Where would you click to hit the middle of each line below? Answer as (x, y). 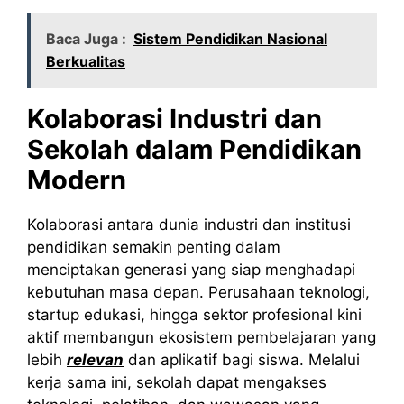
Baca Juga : (86, 39)
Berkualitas (86, 62)
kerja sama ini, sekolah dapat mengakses (177, 383)
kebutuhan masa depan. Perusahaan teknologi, (198, 293)
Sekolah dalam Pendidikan (194, 150)
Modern (77, 180)
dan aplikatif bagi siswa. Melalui (242, 360)
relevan (95, 360)
